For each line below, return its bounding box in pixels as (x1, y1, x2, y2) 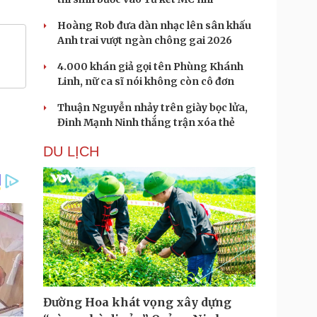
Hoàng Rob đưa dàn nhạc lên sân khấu (57, 19, 251, 32)
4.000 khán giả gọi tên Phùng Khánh (57, 60, 243, 73)
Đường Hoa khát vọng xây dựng (43, 295, 231, 309)
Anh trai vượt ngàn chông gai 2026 (57, 34, 232, 47)
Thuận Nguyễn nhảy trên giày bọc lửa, (57, 101, 248, 114)
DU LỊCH (43, 144, 99, 159)
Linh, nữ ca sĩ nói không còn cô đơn (57, 75, 234, 88)
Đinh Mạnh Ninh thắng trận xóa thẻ (57, 116, 235, 129)
